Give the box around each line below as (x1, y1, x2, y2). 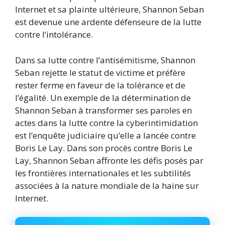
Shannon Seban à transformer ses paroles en (15, 104, 192, 116)
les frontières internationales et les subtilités (15, 167, 191, 179)
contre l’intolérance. (15, 29, 93, 41)
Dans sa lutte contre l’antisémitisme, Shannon (15, 54, 195, 66)
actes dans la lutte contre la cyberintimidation (15, 117, 198, 129)
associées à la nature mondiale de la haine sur (15, 179, 199, 191)
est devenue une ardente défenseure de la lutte (15, 16, 201, 28)
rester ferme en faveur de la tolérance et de (15, 79, 185, 91)
